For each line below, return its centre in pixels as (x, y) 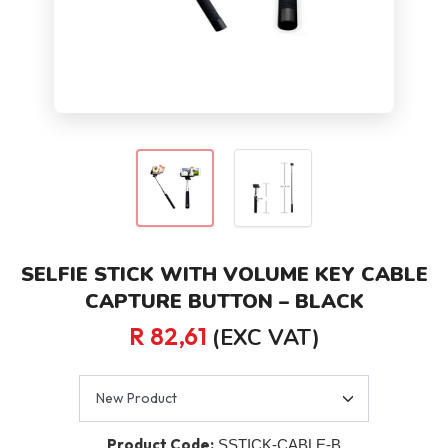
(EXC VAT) (265, 338)
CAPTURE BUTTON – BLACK (224, 302)
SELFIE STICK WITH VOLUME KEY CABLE (224, 275)
